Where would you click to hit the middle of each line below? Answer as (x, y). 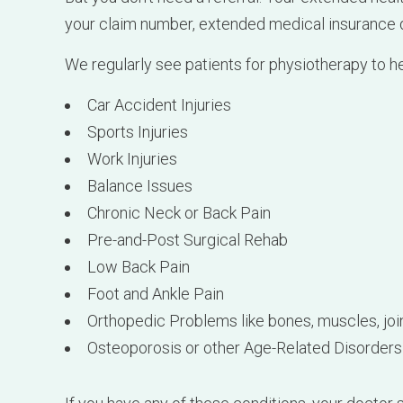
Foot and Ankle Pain (156, 179)
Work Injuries (132, 44)
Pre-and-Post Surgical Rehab (188, 125)
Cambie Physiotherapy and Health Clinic (213, 316)
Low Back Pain (139, 152)
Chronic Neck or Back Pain (179, 98)
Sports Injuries (138, 17)
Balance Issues (140, 71)
